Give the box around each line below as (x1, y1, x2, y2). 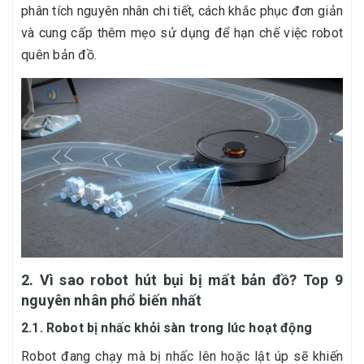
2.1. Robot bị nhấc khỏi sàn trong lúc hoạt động (21, 320, 312, 336)
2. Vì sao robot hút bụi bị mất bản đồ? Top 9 (21, 271, 343, 289)
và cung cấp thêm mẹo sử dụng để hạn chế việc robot (21, 25, 343, 41)
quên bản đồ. (21, 47, 97, 63)
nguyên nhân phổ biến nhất (21, 292, 202, 310)
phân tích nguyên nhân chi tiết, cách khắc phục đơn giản (21, 3, 343, 19)
